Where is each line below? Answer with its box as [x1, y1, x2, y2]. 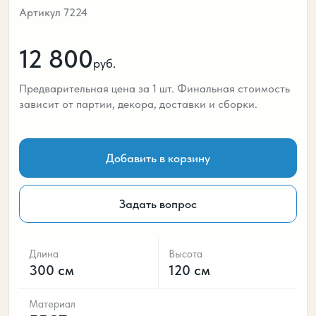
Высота [168, 247, 202, 260]
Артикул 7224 [19, 6, 87, 19]
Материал [29, 297, 75, 310]
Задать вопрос [119, 197, 197, 211]
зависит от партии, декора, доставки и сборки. [19, 97, 257, 111]
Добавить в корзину [106, 151, 210, 165]
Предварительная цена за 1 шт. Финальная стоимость [19, 81, 290, 95]
